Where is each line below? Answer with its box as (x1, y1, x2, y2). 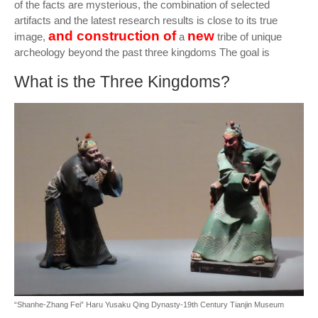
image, (14, 31, 48, 43)
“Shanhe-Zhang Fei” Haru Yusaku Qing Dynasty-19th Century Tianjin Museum (14, 300, 284, 309)
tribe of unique (214, 31, 282, 43)
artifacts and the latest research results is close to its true (14, 14, 278, 26)
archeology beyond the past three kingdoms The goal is (14, 46, 270, 58)
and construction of (48, 28, 176, 43)
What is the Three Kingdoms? (14, 72, 230, 91)
